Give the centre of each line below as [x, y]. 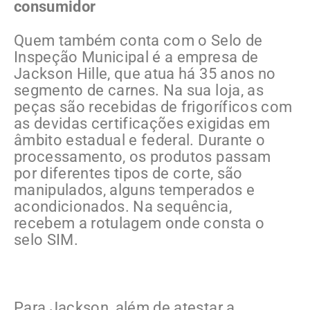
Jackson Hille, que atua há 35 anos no [145, 73]
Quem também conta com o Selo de [138, 40]
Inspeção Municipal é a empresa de [136, 57]
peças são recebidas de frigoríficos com [153, 107]
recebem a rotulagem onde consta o [139, 223]
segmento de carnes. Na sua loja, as [139, 90]
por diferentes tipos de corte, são [128, 173]
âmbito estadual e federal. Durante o [140, 140]
